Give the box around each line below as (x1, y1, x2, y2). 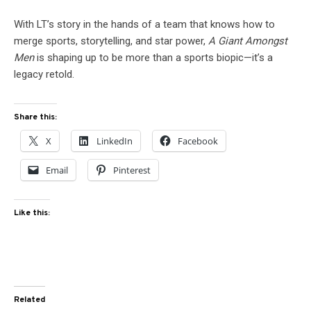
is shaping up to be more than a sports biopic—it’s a (34, 51, 273, 64)
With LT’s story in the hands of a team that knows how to (14, 17, 275, 31)
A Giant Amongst (208, 34, 287, 47)
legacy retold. (14, 67, 74, 81)
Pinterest (113, 163, 151, 176)
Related (14, 294, 45, 305)
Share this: (14, 111, 57, 123)
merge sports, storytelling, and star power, (14, 34, 208, 47)
